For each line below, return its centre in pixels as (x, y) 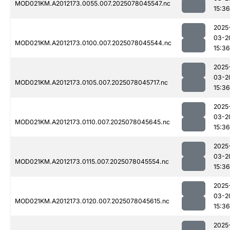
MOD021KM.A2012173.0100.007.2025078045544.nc (93, 43)
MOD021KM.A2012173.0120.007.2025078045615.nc (92, 201)
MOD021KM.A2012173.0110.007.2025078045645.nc (92, 122)
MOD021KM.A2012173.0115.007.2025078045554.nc (92, 162)
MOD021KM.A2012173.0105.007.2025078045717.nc (91, 83)
